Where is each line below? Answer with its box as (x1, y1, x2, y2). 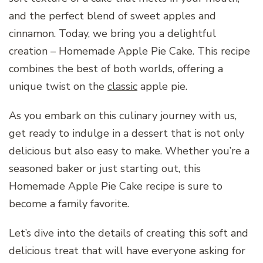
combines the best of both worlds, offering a (9, 62, 223, 76)
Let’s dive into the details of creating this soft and (9, 226, 248, 241)
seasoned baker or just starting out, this (9, 161, 201, 176)
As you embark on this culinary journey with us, (9, 109, 237, 123)
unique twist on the (9, 79, 107, 94)
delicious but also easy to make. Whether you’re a (9, 144, 249, 159)
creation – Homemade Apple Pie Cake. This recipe (9, 44, 250, 59)
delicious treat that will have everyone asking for (9, 244, 245, 258)
